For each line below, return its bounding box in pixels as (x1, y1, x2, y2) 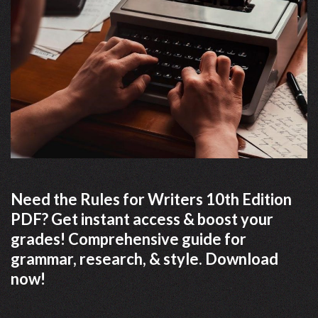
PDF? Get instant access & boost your (11, 209, 273, 229)
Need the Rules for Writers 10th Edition (11, 189, 292, 209)
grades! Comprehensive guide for (11, 229, 246, 248)
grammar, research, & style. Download (11, 248, 278, 268)
